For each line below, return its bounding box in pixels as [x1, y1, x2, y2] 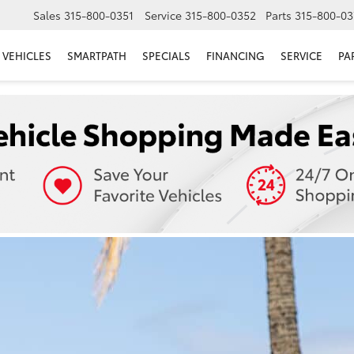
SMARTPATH [67, 48, 126, 63]
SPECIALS [142, 48, 190, 63]
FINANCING [206, 48, 265, 63]
